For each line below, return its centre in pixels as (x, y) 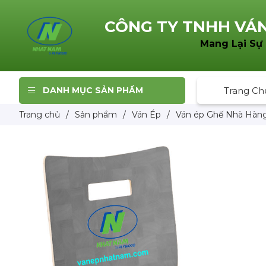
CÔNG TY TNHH (169, 27)
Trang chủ (39, 114)
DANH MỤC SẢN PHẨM (93, 90)
